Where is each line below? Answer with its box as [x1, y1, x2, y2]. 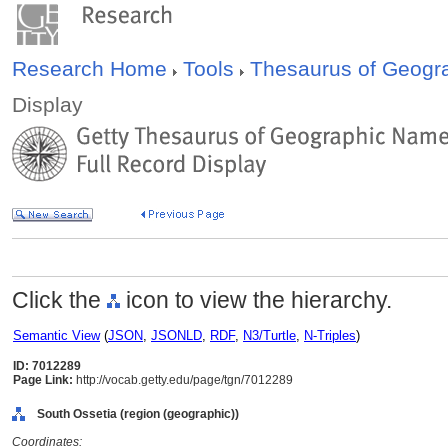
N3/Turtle [243, 328, 296, 343]
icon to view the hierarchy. [120, 287, 392, 313]
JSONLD [151, 328, 202, 343]
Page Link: [13, 373, 73, 387]
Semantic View [13, 328, 100, 343]
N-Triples [304, 328, 356, 343]
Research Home [12, 57, 173, 80]
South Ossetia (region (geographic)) [37, 407, 239, 421]
